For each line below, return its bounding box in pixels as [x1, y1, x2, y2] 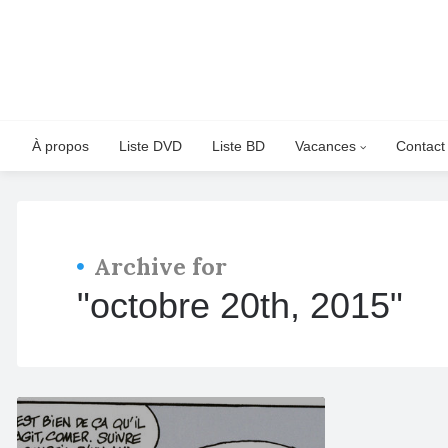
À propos [32, 138, 89, 154]
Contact [396, 138, 445, 154]
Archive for [94, 251, 227, 281]
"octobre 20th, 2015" [77, 285, 403, 326]
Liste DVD [119, 138, 182, 154]
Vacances [295, 138, 360, 154]
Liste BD [212, 138, 265, 154]
